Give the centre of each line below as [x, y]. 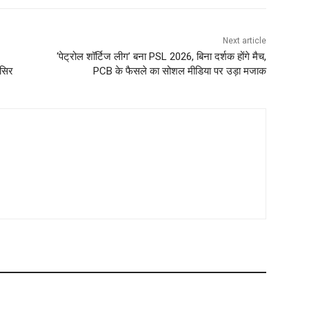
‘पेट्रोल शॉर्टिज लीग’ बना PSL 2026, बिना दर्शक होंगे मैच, [161, 57]
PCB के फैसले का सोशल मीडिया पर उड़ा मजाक [179, 71]
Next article [244, 41]
